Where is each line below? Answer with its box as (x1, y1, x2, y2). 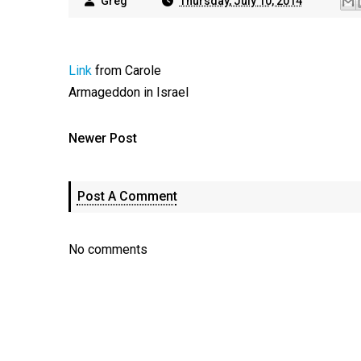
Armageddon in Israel (68, 85, 189, 100)
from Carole (91, 63, 161, 78)
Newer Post (68, 131, 137, 146)
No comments (68, 242, 147, 257)
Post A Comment (77, 189, 177, 204)
